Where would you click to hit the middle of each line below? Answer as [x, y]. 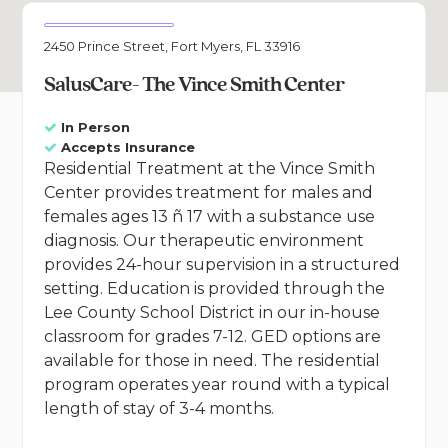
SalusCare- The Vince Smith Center [193, 85]
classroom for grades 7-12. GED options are [212, 337]
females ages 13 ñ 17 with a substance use [209, 217]
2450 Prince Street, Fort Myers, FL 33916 [171, 46]
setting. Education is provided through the [214, 289]
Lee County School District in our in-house [211, 313]
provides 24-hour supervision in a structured [221, 265]
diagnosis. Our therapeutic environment [203, 241]
